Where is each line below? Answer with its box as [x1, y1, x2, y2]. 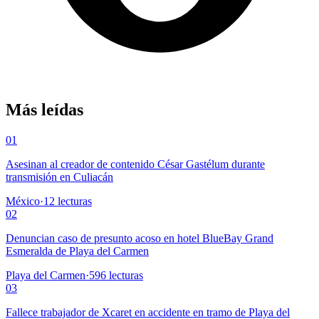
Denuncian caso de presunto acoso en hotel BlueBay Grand [6, 232, 273, 245]
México [6, 195, 40, 208]
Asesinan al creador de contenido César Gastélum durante [6, 158, 265, 171]
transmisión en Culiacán [6, 171, 113, 184]
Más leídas [6, 100, 83, 120]
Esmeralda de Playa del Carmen [6, 245, 149, 258]
